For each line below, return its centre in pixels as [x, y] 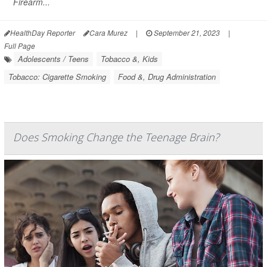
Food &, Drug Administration [167, 77]
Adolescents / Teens [53, 59]
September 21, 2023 [186, 33]
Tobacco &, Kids [129, 59]
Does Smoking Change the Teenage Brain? [116, 137]
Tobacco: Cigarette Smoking [57, 77]
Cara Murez [108, 33]
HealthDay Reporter [43, 33]
